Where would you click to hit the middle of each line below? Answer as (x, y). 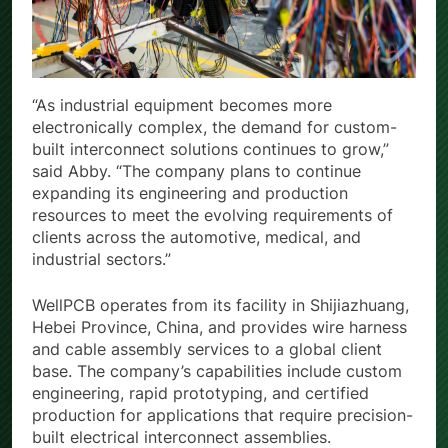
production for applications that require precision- (222, 415)
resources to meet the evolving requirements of (212, 215)
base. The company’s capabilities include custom (217, 371)
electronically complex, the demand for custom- (214, 127)
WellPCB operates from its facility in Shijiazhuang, (220, 305)
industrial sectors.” (101, 259)
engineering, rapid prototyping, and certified (200, 393)
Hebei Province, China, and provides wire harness (219, 327)
